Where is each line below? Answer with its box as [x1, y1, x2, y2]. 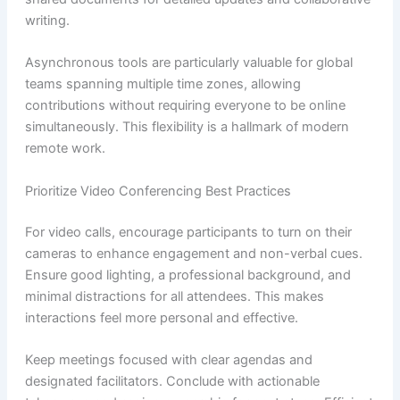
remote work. [24, 140, 105, 157]
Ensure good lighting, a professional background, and [24, 266, 351, 283]
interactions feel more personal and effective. [24, 309, 298, 326]
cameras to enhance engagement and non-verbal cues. [24, 245, 362, 262]
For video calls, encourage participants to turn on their [24, 223, 352, 240]
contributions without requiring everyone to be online [24, 97, 346, 114]
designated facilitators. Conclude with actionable [24, 373, 320, 389]
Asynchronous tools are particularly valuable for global [24, 54, 353, 71]
